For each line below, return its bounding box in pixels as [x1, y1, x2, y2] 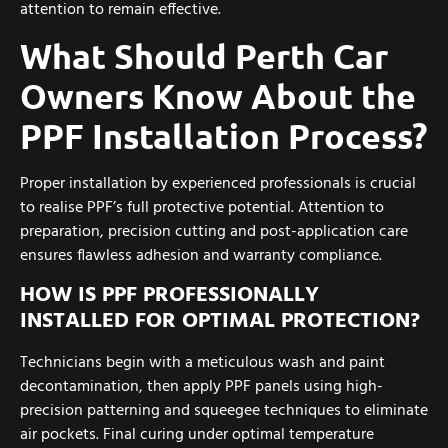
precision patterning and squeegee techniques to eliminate [20, 397, 428, 424]
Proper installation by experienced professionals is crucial [20, 171, 416, 198]
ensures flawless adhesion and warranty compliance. [20, 243, 382, 270]
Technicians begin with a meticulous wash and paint [20, 349, 385, 376]
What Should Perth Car [20, 34, 388, 78]
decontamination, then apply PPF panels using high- [20, 373, 383, 400]
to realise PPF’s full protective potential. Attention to [20, 195, 384, 222]
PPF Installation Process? [20, 114, 427, 158]
